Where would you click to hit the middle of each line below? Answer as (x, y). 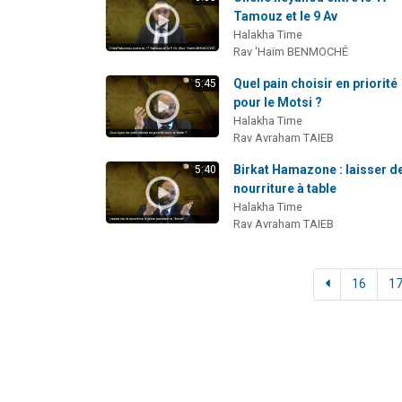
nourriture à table (285, 188)
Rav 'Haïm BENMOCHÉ (291, 51)
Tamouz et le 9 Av (286, 16)
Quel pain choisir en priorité (316, 83)
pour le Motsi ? (278, 102)
